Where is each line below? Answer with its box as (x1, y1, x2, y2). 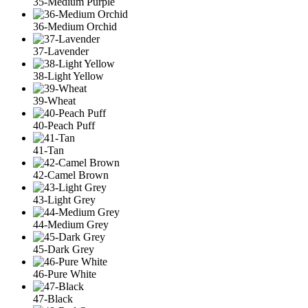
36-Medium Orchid (33, 21, 117, 33)
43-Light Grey (33, 194, 96, 206)
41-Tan (33, 144, 64, 157)
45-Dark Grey (33, 243, 94, 256)
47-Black (33, 293, 73, 305)
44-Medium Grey (33, 219, 109, 231)
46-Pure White (33, 268, 96, 280)
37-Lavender (33, 45, 89, 58)
